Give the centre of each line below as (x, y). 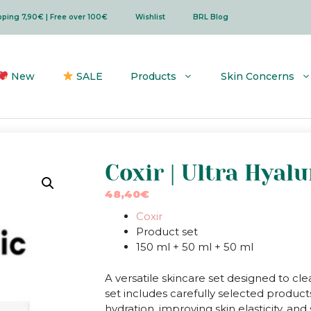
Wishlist (150, 17)
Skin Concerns (258, 76)
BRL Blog (210, 17)
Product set (167, 232)
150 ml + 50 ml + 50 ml (194, 247)
